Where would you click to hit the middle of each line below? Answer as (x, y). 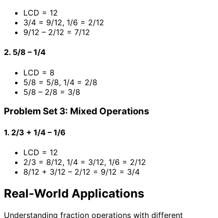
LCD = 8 (39, 72)
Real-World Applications (74, 193)
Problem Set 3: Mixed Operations (77, 111)
